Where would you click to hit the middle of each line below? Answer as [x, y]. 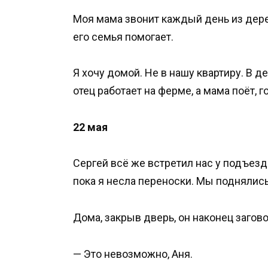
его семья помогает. [123, 36]
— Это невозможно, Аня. [133, 254]
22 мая [90, 127]
